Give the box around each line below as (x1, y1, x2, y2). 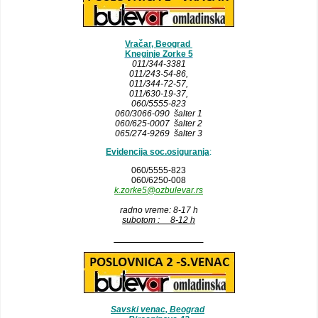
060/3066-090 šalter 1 (115, 108, 202, 119)
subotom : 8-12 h (122, 214, 195, 225)
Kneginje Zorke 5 (124, 48, 193, 59)
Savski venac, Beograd (111, 304, 204, 314)
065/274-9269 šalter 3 (115, 128, 202, 138)
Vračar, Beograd (125, 38, 192, 49)
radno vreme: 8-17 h (119, 204, 198, 215)
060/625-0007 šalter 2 (115, 118, 202, 128)
